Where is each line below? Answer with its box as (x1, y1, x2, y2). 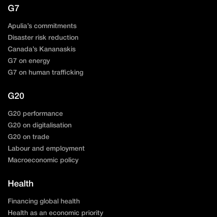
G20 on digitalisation (8, 123, 72, 129)
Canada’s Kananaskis (8, 46, 76, 53)
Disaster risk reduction (8, 35, 78, 42)
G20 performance (8, 111, 63, 118)
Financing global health (8, 199, 80, 205)
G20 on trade (8, 134, 49, 141)
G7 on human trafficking (8, 70, 83, 77)
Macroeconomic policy (8, 157, 78, 164)
